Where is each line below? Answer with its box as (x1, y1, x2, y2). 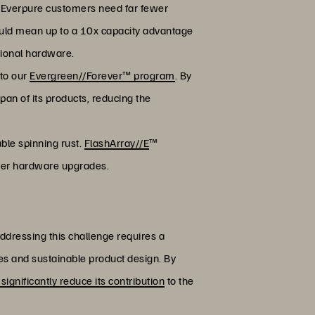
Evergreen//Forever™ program (30, 67, 175, 82)
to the (165, 273, 194, 288)
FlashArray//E (84, 135, 150, 150)
